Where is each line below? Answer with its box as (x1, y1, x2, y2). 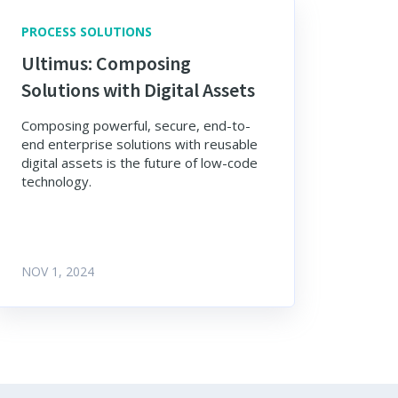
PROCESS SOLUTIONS (21, 23, 153, 40)
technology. (21, 172, 92, 191)
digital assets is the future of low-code (21, 154, 259, 172)
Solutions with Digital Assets (21, 77, 256, 103)
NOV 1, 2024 (21, 263, 95, 281)
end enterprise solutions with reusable (21, 135, 259, 154)
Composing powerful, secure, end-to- (21, 116, 251, 135)
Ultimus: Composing (21, 51, 192, 76)
